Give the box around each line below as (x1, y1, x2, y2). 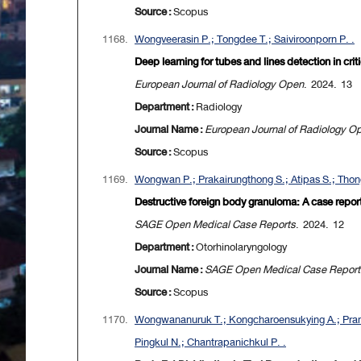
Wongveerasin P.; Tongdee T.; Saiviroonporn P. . (135, 30, 355, 49)
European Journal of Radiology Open (135, 75, 304, 94)
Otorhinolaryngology (196, 238, 287, 257)
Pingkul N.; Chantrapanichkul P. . (135, 333, 286, 352)
